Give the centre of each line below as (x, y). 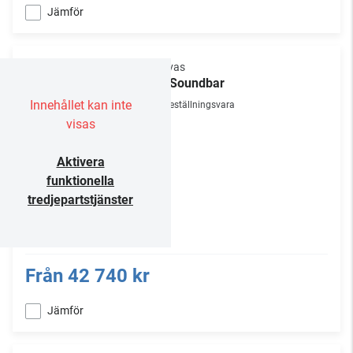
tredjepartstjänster (80, 200)
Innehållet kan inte (80, 105)
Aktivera (80, 162)
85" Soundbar (186, 83)
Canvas (167, 67)
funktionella (80, 181)
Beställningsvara (199, 105)
